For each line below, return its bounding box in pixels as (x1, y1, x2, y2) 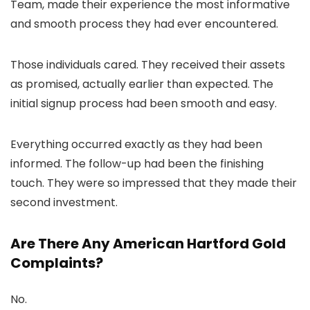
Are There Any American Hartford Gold (10, 234, 286, 254)
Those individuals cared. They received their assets (10, 57, 285, 73)
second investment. (10, 194, 118, 211)
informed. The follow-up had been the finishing (10, 156, 264, 172)
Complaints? (10, 253, 103, 273)
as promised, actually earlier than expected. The (10, 76, 273, 93)
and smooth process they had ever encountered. (10, 16, 278, 33)
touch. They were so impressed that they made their (10, 175, 297, 192)
